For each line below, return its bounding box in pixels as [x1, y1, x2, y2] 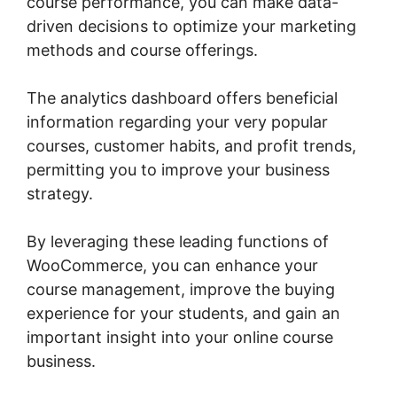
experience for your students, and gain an [27, 304, 340, 323]
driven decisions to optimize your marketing [27, 17, 356, 36]
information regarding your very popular [27, 113, 328, 132]
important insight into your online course [27, 328, 333, 347]
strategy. [27, 184, 93, 204]
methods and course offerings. [27, 41, 258, 60]
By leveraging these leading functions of [27, 232, 329, 252]
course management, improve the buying [27, 280, 335, 300]
